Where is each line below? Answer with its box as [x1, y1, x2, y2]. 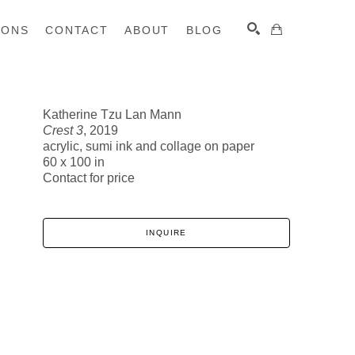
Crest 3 [43, 124, 83, 137]
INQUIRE [146, 228, 187, 237]
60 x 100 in [43, 155, 105, 169]
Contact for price [43, 171, 135, 185]
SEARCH [230, 129, 270, 138]
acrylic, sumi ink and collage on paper [43, 139, 254, 153]
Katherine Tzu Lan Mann [43, 108, 181, 121]
